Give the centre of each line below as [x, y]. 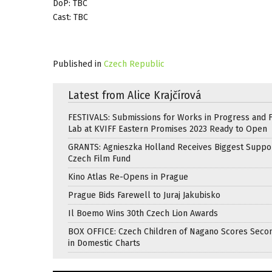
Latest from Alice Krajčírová [135, 95]
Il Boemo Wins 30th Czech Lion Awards [143, 213]
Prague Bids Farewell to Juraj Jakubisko [144, 195]
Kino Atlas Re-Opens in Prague [128, 177]
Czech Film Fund [99, 158]
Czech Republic [134, 64]
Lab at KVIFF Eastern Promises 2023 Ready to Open [168, 129]
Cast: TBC [70, 17]
